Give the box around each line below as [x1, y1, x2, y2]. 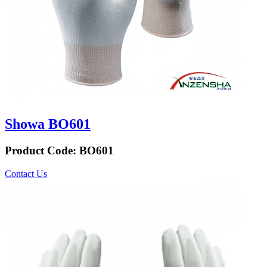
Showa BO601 [5, 116, 91, 132]
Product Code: [5, 144, 79, 157]
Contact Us [5, 168, 47, 179]
